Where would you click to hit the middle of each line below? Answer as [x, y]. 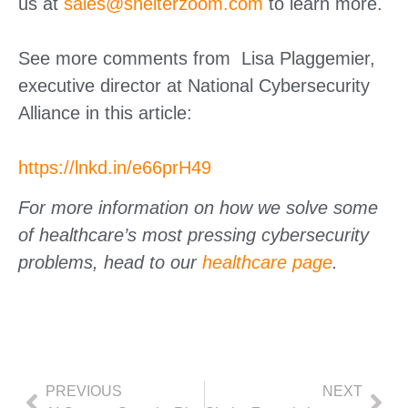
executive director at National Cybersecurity [194, 86]
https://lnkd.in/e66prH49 [115, 168]
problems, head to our [110, 263]
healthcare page [267, 263]
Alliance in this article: [105, 113]
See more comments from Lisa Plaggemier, [197, 58]
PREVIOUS [84, 391]
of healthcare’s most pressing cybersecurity [194, 235]
